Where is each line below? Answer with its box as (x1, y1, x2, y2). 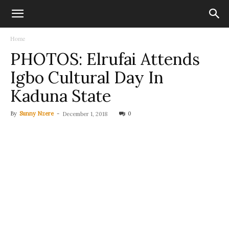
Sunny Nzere (19, 110, 54, 117)
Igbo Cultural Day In (10, 67, 164, 88)
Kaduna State (10, 85, 111, 106)
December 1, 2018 (62, 110, 108, 118)
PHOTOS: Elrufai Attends (10, 49, 200, 70)
